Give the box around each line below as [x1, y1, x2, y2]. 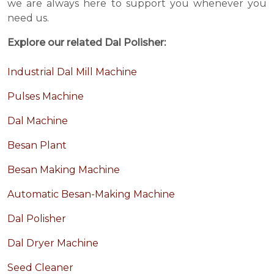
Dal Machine [7, 115, 68, 127]
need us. [7, 12, 49, 24]
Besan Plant [7, 139, 67, 152]
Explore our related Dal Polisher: [7, 37, 166, 49]
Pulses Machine [7, 91, 84, 103]
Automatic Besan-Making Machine [7, 188, 175, 201]
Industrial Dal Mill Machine [7, 66, 137, 78]
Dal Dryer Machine [7, 237, 98, 250]
